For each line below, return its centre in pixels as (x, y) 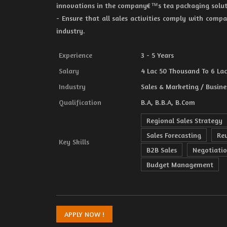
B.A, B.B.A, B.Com (168, 102)
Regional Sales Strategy (184, 120)
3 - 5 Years (157, 55)
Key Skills (74, 142)
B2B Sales (162, 150)
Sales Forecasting (174, 135)
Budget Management (180, 164)
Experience (75, 55)
